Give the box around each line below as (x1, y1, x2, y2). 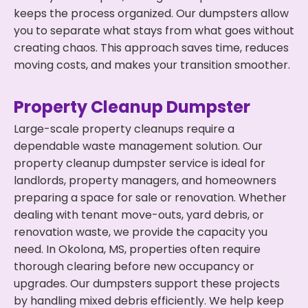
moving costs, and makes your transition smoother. (14, 57, 290, 73)
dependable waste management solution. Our (14, 138, 263, 154)
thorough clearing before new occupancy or (14, 258, 254, 274)
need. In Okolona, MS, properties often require (14, 241, 261, 257)
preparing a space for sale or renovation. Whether (14, 190, 287, 206)
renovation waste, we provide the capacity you (14, 224, 267, 240)
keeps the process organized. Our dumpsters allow (14, 5, 289, 21)
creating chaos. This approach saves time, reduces (14, 40, 289, 56)
